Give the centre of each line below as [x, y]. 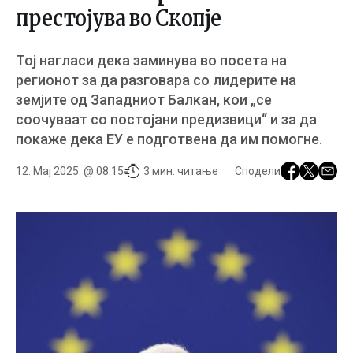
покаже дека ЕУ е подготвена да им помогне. [169, 139]
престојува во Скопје [119, 18]
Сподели [258, 171]
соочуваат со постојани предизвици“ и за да [166, 119]
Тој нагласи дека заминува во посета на [151, 60]
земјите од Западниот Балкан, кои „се [144, 100]
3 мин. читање [181, 171]
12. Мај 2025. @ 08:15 [70, 171]
